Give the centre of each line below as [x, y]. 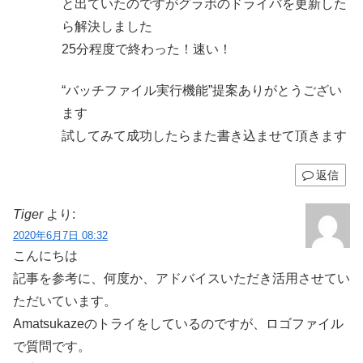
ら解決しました [107, 27]
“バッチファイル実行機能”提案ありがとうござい [202, 90]
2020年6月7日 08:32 [60, 236]
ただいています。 [65, 301]
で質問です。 [52, 347]
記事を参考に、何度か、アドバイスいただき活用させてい [181, 279]
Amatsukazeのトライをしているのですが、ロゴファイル [178, 324]
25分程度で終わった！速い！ [147, 49]
